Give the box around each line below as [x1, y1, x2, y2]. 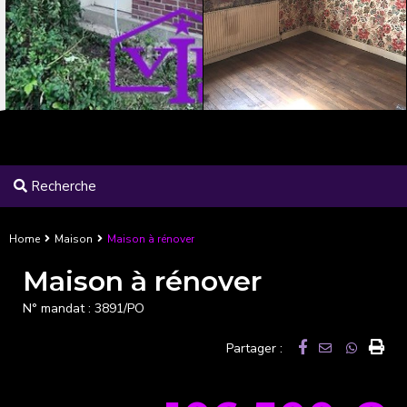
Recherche [27, 177, 96, 195]
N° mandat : [23, 300, 94, 317]
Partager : [226, 340, 286, 357]
